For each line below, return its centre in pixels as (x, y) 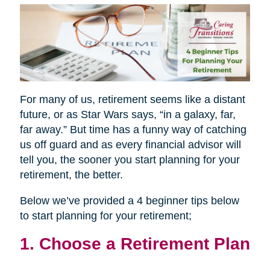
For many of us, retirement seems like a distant (132, 99)
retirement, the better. (71, 174)
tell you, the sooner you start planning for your (130, 159)
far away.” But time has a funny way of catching (133, 129)
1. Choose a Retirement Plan (135, 243)
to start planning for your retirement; (105, 215)
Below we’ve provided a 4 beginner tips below (129, 200)
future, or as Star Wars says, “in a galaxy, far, (127, 114)
